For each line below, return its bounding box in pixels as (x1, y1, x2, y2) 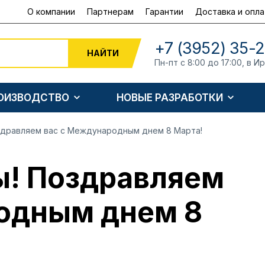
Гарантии (146, 6, 183, 17)
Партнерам (87, 6, 134, 17)
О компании (27, 6, 75, 17)
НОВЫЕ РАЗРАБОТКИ (117, 91, 224, 104)
